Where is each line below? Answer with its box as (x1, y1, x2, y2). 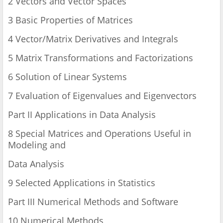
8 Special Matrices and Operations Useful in (8, 127, 191, 140)
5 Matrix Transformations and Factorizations (8, 52, 196, 64)
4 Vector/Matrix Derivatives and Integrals (8, 33, 178, 45)
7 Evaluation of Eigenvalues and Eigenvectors (8, 90, 197, 102)
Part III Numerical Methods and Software (8, 196, 178, 208)
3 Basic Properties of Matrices (8, 14, 135, 26)
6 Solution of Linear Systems (8, 71, 127, 83)
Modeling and (8, 139, 66, 151)
